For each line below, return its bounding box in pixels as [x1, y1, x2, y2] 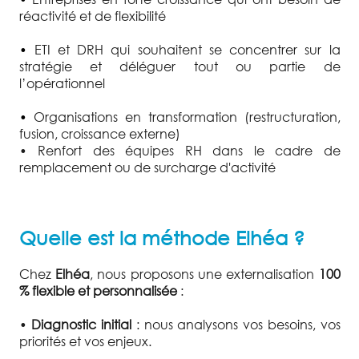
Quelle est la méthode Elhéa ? [18, 225, 305, 250]
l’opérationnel [18, 75, 105, 92]
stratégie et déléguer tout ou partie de [18, 58, 341, 75]
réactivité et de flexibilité [18, 7, 166, 25]
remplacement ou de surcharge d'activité [18, 159, 276, 176]
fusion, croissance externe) [18, 125, 180, 143]
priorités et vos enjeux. [18, 333, 151, 350]
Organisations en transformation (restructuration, [34, 108, 341, 126]
